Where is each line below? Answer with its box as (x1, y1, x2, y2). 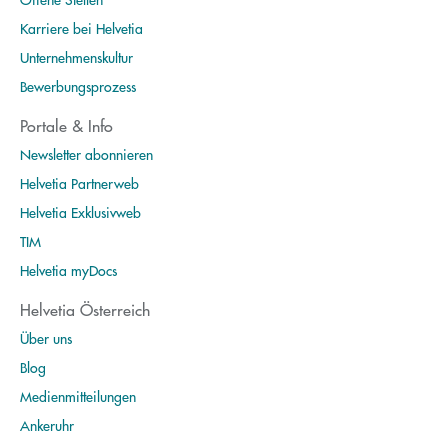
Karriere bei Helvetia (20, 17, 143, 38)
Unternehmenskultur (20, 46, 133, 67)
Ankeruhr (20, 414, 74, 435)
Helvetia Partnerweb (20, 172, 139, 193)
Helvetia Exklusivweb (20, 201, 141, 222)
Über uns (20, 327, 72, 348)
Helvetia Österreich (20, 298, 150, 322)
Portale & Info (20, 114, 113, 138)
